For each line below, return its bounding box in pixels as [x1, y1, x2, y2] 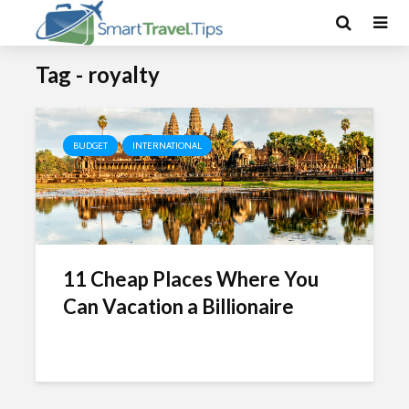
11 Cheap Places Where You [63, 267, 319, 291]
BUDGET [73, 140, 108, 152]
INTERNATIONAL [132, 140, 202, 152]
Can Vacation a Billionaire [63, 294, 294, 319]
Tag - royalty [36, 61, 160, 88]
